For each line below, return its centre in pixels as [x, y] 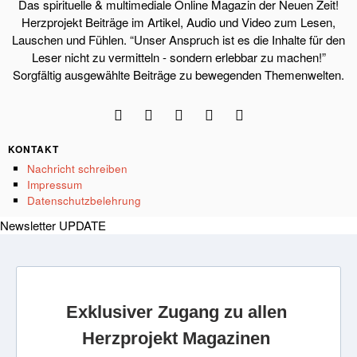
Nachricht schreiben [77, 168]
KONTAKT [33, 149]
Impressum [54, 184]
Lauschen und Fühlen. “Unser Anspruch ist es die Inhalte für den [178, 39]
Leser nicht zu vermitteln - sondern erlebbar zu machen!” [178, 57]
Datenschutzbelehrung [84, 200]
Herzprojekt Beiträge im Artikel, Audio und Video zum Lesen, [178, 22]
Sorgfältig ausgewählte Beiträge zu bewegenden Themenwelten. [178, 74]
